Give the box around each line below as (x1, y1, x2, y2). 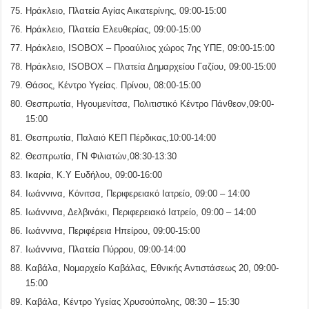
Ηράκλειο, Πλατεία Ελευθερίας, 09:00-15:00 (26, 23, 201, 34)
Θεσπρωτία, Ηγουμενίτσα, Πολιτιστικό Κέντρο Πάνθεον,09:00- (26, 98, 275, 109)
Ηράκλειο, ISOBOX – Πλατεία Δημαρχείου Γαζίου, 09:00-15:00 (26, 61, 277, 72)
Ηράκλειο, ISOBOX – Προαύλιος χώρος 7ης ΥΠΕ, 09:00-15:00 (26, 42, 275, 53)
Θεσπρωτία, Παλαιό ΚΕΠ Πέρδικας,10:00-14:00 (26, 132, 217, 143)
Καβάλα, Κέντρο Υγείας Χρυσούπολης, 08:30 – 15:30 (26, 296, 240, 307)
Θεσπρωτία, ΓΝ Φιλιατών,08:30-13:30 (26, 150, 177, 161)
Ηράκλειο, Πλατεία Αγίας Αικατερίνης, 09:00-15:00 (26, 5, 227, 16)
